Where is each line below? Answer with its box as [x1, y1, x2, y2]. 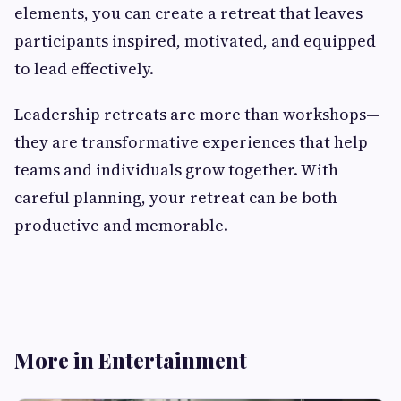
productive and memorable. [14, 214, 228, 237]
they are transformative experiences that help [14, 131, 368, 154]
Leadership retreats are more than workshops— [14, 103, 380, 126]
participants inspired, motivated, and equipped [14, 30, 376, 53]
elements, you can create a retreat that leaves [14, 2, 363, 25]
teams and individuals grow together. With [14, 158, 338, 182]
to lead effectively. [14, 57, 154, 81]
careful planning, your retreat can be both [14, 186, 337, 209]
